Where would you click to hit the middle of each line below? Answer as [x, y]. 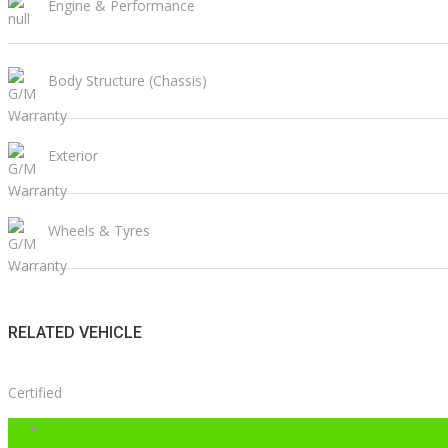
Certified [35, 392]
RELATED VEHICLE [75, 332]
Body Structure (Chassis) [127, 81]
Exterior [73, 156]
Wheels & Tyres [99, 231]
